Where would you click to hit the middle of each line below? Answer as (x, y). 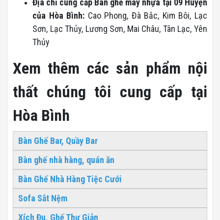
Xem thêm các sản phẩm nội (110, 68)
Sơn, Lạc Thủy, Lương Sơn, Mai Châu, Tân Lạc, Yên (120, 28)
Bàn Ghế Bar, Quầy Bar (58, 140)
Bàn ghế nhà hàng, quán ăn (66, 160)
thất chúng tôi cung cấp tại (110, 92)
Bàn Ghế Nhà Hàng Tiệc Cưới (70, 179)
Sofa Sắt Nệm (43, 198)
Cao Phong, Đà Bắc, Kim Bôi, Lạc (148, 15)
